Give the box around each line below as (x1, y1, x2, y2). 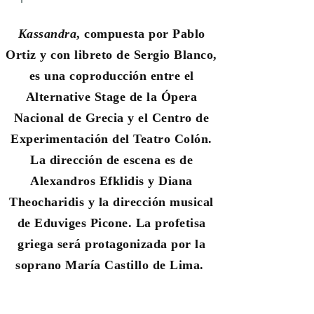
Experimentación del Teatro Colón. (11, 131, 212, 146)
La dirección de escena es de (30, 152, 193, 167)
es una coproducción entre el (29, 68, 194, 83)
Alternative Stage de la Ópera (25, 89, 198, 104)
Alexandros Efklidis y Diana (30, 173, 193, 188)
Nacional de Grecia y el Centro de (13, 110, 210, 125)
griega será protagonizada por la (18, 236, 206, 251)
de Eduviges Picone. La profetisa (17, 215, 206, 230)
